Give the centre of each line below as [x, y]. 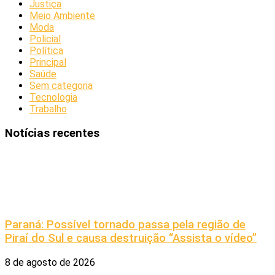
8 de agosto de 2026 [50, 262]
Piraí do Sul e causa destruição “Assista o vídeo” [131, 238]
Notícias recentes [52, 133]
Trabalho [48, 109]
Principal [48, 62]
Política [46, 50]
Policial [45, 39]
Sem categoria [61, 85]
